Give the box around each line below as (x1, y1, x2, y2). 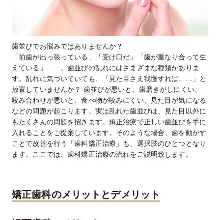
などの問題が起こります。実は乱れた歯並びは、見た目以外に (12, 108, 206, 115)
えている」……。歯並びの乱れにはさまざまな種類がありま (12, 64, 199, 72)
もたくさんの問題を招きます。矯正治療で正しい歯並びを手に (12, 118, 206, 126)
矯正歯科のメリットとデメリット (12, 189, 161, 200)
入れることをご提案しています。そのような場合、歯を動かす (12, 129, 206, 137)
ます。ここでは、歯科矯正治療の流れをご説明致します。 (12, 151, 192, 159)
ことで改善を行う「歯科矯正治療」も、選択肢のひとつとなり (12, 140, 206, 148)
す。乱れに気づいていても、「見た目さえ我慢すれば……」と (12, 75, 206, 83)
